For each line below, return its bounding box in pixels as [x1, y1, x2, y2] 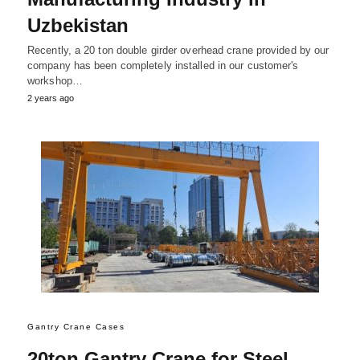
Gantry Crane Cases [27, 322, 125, 332]
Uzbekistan [27, 14, 129, 37]
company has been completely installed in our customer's [27, 59, 299, 72]
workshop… [27, 75, 83, 88]
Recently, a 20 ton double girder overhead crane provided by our [27, 44, 329, 57]
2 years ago [27, 93, 74, 104]
